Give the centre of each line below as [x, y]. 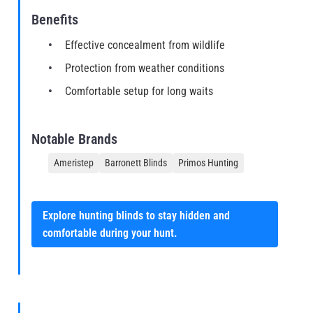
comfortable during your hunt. [110, 233]
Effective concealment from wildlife [145, 45]
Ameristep [74, 163]
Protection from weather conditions [145, 68]
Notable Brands [74, 139]
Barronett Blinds [136, 163]
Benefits [55, 20]
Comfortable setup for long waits [139, 92]
